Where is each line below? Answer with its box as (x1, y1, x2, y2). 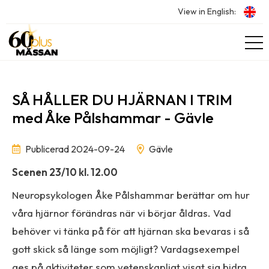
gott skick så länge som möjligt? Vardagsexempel (12, 243, 240, 255)
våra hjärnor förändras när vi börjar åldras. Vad (12, 207, 231, 219)
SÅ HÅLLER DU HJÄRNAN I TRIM (12, 90, 232, 109)
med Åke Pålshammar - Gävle (12, 108, 214, 127)
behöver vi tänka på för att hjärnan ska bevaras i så (12, 225, 249, 237)
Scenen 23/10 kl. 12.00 (12, 165, 118, 178)
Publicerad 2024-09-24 (23, 142, 125, 155)
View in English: (178, 6, 236, 17)
